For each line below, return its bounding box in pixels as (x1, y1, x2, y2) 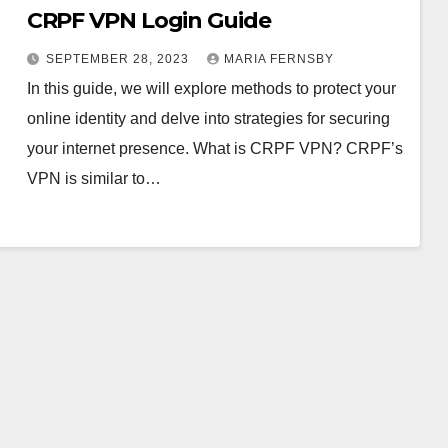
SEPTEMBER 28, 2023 (45, 51, 193, 66)
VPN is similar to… (26, 169, 161, 187)
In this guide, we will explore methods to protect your (26, 79, 396, 97)
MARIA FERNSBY (223, 51, 334, 66)
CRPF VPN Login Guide (26, 6, 271, 34)
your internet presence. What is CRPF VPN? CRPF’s (26, 139, 403, 157)
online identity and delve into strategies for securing (26, 109, 390, 127)
